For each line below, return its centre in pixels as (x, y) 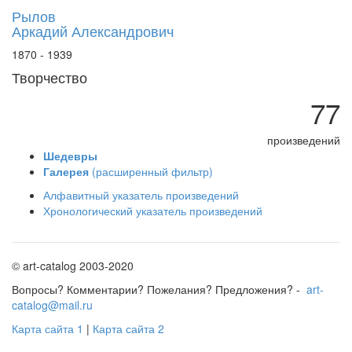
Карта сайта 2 (128, 328)
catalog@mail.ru (52, 305)
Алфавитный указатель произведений (141, 195)
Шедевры (70, 156)
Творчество (49, 77)
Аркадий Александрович (93, 31)
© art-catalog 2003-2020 (73, 266)
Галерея (66, 171)
